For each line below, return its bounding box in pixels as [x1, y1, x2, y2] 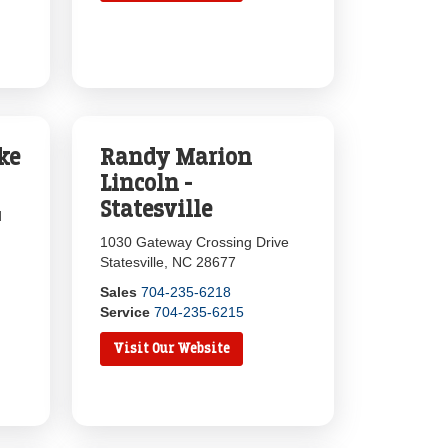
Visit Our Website [113, 341, 231, 356]
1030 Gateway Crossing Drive [100, 234, 290, 250]
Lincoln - [100, 170, 193, 196]
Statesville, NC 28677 [100, 254, 237, 270]
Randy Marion [100, 144, 253, 170]
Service [100, 304, 151, 320]
